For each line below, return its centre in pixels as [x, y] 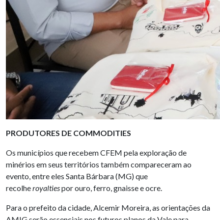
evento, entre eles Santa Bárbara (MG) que [77, 176]
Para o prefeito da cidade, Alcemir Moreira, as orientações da [108, 208]
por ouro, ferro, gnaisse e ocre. [112, 188]
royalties [47, 188]
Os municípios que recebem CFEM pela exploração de [96, 153]
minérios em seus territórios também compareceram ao [99, 165]
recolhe [19, 188]
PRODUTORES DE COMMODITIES [69, 133]
